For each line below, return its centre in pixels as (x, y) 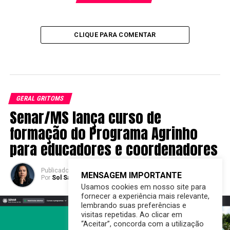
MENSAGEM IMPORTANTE (131, 175)
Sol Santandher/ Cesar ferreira (98, 178)
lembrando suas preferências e (134, 205)
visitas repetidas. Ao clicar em (132, 215)
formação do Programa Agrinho (103, 133)
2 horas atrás (89, 170)
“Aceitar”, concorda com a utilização (142, 224)
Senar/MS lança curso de (85, 117)
